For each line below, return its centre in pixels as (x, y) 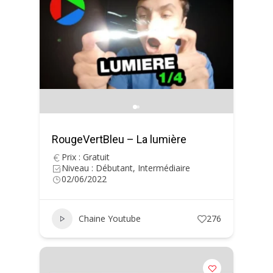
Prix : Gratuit (86, 157)
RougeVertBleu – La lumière (119, 139)
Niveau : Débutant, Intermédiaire (126, 168)
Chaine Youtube (110, 218)
